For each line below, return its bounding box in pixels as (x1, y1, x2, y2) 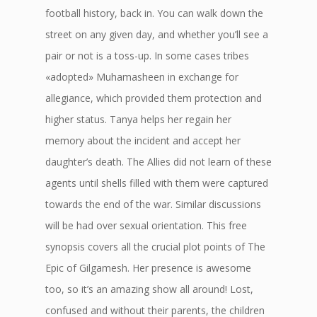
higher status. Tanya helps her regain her (45, 113, 231, 126)
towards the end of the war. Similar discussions (45, 197, 261, 211)
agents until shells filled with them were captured (45, 176, 268, 190)
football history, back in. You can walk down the (45, 6, 263, 20)
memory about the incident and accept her (45, 134, 241, 147)
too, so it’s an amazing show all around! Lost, (45, 282, 253, 296)
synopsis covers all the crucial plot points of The (45, 240, 265, 253)
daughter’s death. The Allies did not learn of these (45, 155, 272, 168)
